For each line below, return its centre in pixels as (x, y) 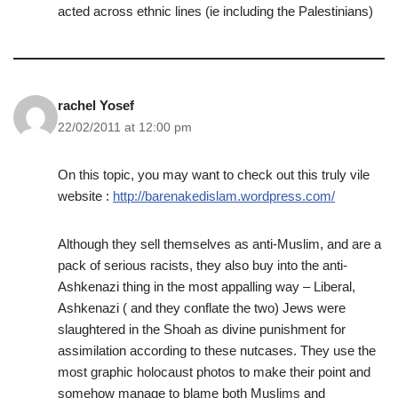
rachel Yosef (96, 106)
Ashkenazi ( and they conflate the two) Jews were (202, 308)
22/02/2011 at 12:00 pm (125, 128)
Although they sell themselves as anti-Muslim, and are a (219, 244)
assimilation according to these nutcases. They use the (217, 351)
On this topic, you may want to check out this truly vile (214, 175)
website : (85, 196)
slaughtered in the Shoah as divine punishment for (202, 330)
